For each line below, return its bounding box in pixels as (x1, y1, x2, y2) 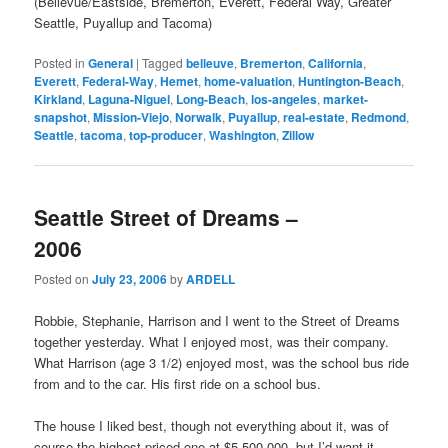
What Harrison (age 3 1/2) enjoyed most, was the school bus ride (34, 352, 410, 372)
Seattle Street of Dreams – (34, 202, 299, 233)
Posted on (34, 270, 93, 288)
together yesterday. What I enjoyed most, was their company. (34, 331, 390, 351)
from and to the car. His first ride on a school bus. (34, 373, 322, 393)
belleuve (186, 53, 235, 72)
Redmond (351, 107, 407, 126)
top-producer (129, 125, 204, 144)
